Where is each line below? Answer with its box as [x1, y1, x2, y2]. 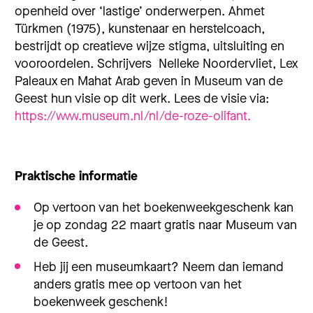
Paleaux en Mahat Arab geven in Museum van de [15, 73, 283, 89]
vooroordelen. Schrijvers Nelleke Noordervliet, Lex [15, 55, 298, 72]
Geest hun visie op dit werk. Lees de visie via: [15, 90, 269, 107]
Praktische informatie [15, 168, 138, 185]
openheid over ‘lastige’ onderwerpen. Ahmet [15, 3, 265, 20]
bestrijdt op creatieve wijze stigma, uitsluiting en [15, 38, 284, 54]
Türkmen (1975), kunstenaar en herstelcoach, [15, 20, 265, 37]
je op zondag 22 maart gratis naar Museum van [34, 217, 298, 234]
